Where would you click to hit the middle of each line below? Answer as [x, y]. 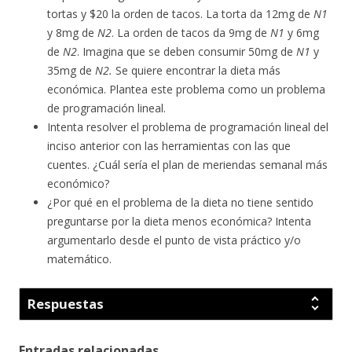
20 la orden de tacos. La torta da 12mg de [205, 14]
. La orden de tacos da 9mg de [191, 33]
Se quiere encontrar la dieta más [196, 71]
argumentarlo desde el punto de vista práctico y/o [174, 240]
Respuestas [66, 304]
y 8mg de [72, 33]
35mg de [71, 71]
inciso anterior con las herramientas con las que [169, 146]
